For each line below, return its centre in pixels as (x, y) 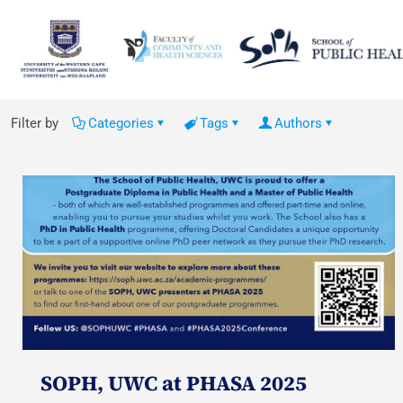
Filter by (35, 123)
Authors (298, 123)
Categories (121, 123)
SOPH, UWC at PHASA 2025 (174, 383)
